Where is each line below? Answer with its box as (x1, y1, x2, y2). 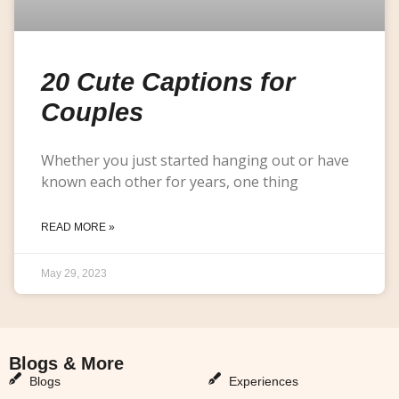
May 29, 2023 (41, 266, 107, 280)
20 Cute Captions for (41, 67, 295, 96)
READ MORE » (41, 220, 115, 233)
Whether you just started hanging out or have (41, 150, 349, 170)
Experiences (228, 373, 298, 388)
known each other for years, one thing (41, 171, 298, 191)
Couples (41, 97, 143, 126)
